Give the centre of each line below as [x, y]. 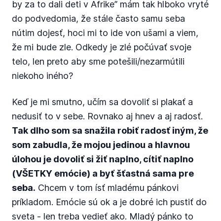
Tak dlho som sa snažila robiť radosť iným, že [110, 130]
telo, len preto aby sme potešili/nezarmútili [98, 61]
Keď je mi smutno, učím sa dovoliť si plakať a [102, 102]
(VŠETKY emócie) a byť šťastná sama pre [103, 173]
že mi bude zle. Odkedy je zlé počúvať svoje [102, 47]
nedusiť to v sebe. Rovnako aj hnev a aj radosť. [107, 116]
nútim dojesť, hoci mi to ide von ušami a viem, [105, 33]
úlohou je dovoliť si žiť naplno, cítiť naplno [103, 159]
